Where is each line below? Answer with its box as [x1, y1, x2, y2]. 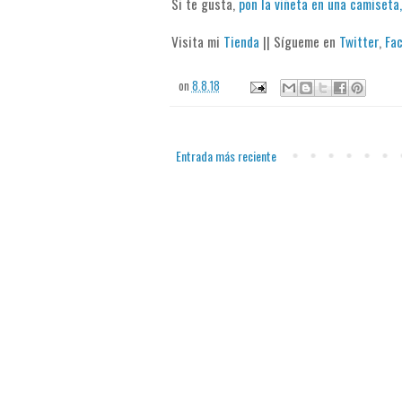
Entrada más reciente [175, 146, 276, 166]
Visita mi [170, 31, 223, 52]
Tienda [223, 31, 259, 52]
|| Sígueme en [258, 31, 339, 52]
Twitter [338, 31, 379, 52]
